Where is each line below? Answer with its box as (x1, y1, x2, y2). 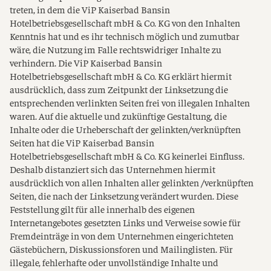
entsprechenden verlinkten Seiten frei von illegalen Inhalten (10, 96, 250, 109)
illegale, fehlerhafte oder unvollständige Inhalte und (10, 255, 218, 269)
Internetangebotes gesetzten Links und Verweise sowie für (10, 215, 241, 229)
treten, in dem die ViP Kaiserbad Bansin (10, 2, 170, 16)
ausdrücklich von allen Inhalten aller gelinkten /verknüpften (10, 175, 253, 189)
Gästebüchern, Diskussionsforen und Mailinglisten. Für (10, 242, 233, 255)
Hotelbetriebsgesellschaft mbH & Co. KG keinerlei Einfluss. (10, 149, 244, 162)
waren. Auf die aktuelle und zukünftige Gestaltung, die (10, 109, 227, 122)
